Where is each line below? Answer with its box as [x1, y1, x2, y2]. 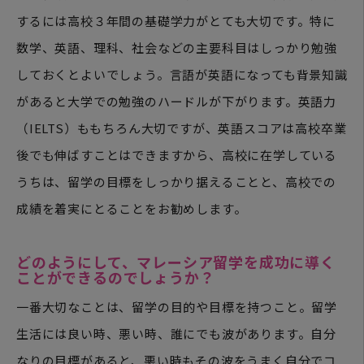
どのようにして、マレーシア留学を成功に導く [16, 250, 336, 272]
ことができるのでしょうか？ [16, 266, 215, 288]
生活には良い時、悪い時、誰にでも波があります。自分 [16, 324, 336, 342]
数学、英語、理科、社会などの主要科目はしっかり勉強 [16, 38, 337, 56]
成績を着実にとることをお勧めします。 [16, 199, 247, 217]
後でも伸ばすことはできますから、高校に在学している [16, 145, 337, 163]
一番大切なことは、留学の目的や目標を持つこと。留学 [16, 297, 337, 315]
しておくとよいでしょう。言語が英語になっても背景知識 [16, 65, 348, 83]
